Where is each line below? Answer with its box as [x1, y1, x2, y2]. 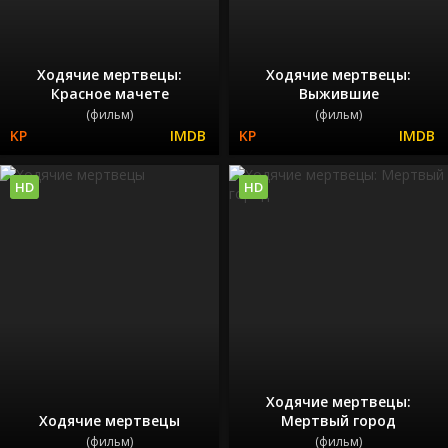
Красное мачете [50, 83, 169, 103]
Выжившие [298, 83, 379, 103]
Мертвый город [281, 411, 396, 431]
